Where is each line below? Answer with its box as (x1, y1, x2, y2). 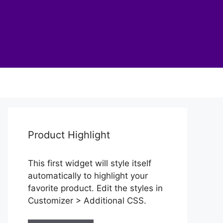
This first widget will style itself (28, 158, 151, 168)
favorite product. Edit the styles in (28, 183, 163, 193)
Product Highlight (28, 128, 110, 141)
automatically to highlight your (28, 170, 148, 181)
